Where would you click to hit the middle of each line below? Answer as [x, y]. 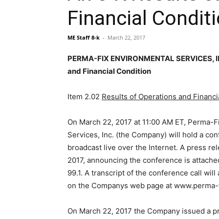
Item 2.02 [85, 97]
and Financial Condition [109, 71]
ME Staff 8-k [84, 37]
